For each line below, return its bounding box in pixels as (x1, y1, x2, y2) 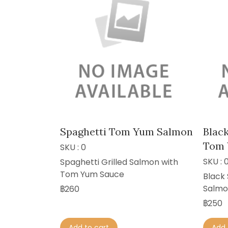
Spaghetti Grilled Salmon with (60, 156, 178, 168)
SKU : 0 (60, 141, 86, 153)
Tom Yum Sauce (60, 168, 124, 180)
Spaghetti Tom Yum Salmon (60, 125, 193, 138)
